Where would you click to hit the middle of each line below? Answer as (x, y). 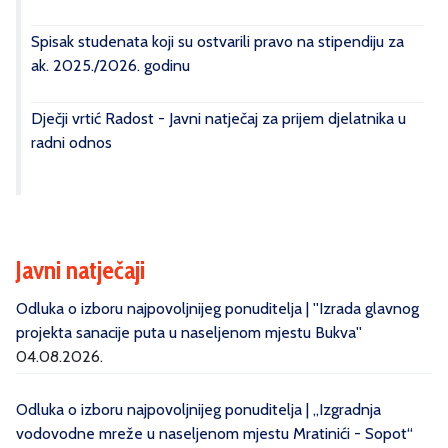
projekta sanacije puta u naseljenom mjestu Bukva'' (189, 332)
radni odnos (71, 142)
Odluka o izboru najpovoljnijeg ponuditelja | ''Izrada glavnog (217, 308)
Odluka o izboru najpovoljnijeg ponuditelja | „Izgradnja (198, 409)
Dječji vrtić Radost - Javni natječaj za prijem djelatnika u (218, 118)
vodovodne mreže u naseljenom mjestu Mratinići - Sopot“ (214, 433)
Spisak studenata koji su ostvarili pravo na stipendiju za (217, 41)
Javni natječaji (80, 270)
